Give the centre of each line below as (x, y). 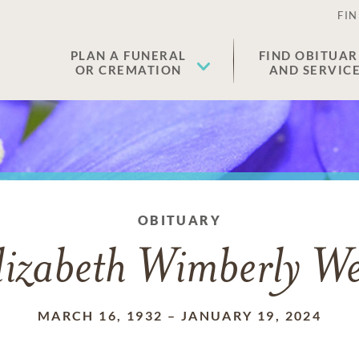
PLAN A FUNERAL (128, 55)
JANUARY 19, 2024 (251, 315)
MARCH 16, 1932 (100, 315)
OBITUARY (179, 220)
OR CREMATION (128, 70)
